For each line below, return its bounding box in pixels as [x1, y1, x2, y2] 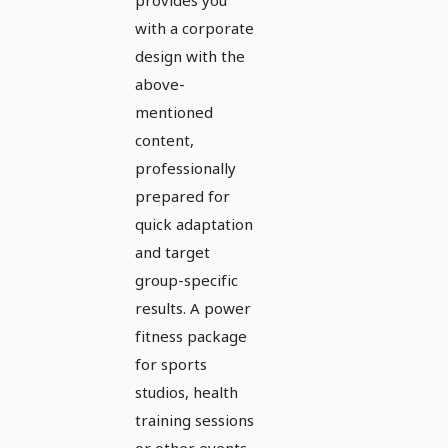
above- [135, 73, 185, 94]
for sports [135, 353, 207, 374]
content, [135, 129, 194, 150]
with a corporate [135, 17, 254, 38]
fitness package [135, 325, 247, 346]
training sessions [135, 409, 254, 430]
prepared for [135, 185, 230, 206]
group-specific [135, 269, 238, 290]
